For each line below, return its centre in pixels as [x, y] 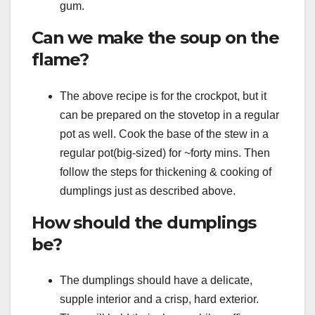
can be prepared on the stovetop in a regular [169, 115]
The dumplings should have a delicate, [156, 281]
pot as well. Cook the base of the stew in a [164, 134]
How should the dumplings [144, 222]
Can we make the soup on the [155, 38]
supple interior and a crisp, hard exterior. [159, 300]
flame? [60, 60]
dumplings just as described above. [148, 191]
